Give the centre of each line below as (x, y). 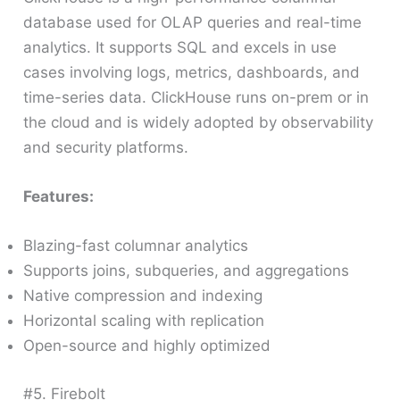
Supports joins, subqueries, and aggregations (187, 271)
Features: (59, 197)
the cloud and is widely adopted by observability (199, 122)
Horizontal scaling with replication (144, 321)
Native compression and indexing (143, 296)
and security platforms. (106, 147)
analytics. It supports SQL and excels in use (180, 47)
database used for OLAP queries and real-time (193, 22)
